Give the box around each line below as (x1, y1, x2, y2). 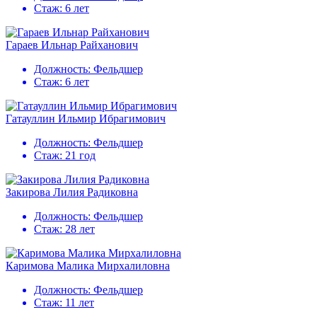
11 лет (65, 296, 94, 309)
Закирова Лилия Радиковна (6, 186, 138, 199)
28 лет (65, 223, 95, 236)
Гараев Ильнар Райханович (6, 39, 138, 52)
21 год (65, 149, 96, 162)
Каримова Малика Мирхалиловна (6, 260, 170, 272)
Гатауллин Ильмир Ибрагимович (6, 113, 166, 125)
